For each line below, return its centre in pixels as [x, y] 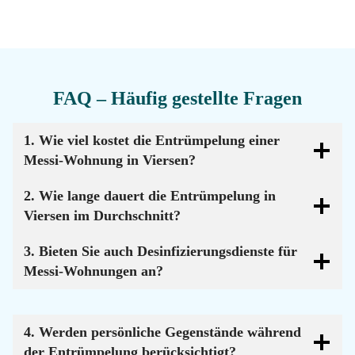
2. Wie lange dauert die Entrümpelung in [150, 195]
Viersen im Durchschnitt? [102, 215]
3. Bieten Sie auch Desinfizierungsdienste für [160, 251]
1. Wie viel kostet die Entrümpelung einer [152, 140]
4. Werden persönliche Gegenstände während [162, 332]
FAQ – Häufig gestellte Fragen [177, 98]
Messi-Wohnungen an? [95, 271]
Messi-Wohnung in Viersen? [112, 160]
